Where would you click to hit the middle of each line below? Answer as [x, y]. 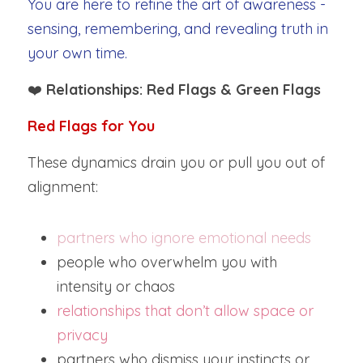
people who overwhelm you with [167, 262]
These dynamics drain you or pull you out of [176, 162]
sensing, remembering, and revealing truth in [178, 29]
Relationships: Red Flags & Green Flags [184, 90]
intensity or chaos [116, 286]
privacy [82, 335]
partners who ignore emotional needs [184, 238]
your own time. [77, 53]
